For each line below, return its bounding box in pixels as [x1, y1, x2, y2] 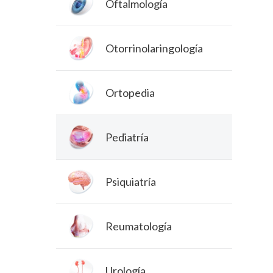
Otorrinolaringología [105, 41, 203, 55]
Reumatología [105, 219, 172, 233]
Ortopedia [105, 85, 155, 99]
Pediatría [105, 130, 149, 144]
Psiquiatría [105, 174, 156, 188]
